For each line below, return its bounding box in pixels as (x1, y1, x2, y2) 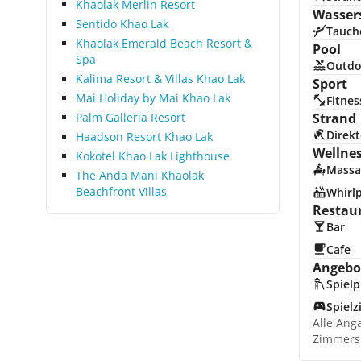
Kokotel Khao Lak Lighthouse (76, 148, 230, 164)
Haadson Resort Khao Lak (76, 129, 213, 144)
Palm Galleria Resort (76, 110, 185, 125)
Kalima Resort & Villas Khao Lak (76, 71, 245, 86)
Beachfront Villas (76, 184, 167, 199)
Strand (312, 110, 356, 127)
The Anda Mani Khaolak (76, 168, 204, 183)
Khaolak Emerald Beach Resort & (76, 35, 252, 51)
